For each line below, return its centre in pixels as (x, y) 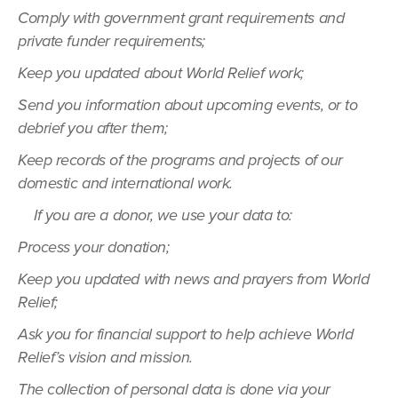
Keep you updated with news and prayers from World (194, 279)
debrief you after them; (93, 128)
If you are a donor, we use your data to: (155, 215)
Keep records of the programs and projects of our (180, 160)
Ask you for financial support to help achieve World (186, 334)
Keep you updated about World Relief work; (161, 73)
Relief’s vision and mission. (105, 357)
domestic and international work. (125, 183)
